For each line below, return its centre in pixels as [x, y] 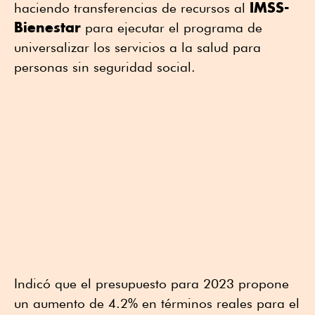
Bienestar [47, 27]
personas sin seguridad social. [105, 67]
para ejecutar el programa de [172, 28]
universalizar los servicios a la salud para [137, 47]
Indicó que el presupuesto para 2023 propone [152, 284]
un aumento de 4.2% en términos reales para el [157, 303]
